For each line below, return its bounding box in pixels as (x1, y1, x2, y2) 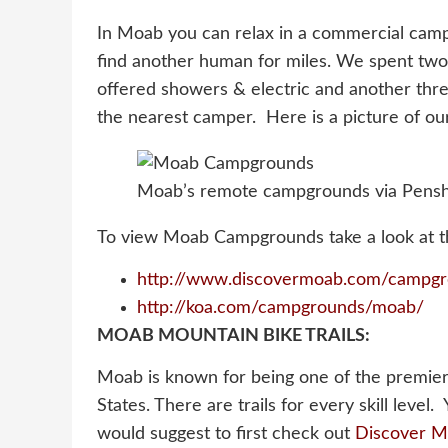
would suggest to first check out (97, 425, 355, 444)
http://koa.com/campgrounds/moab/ (137, 298, 424, 317)
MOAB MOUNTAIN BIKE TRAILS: (97, 326, 370, 345)
